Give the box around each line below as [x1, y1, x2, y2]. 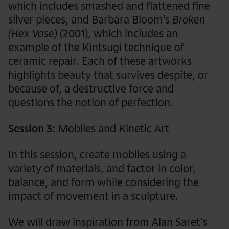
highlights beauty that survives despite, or [8, 68, 208, 81]
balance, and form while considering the [8, 176, 199, 189]
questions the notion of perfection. [8, 96, 173, 109]
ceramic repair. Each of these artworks [8, 55, 192, 67]
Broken [172, 13, 205, 26]
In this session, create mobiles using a [8, 148, 186, 161]
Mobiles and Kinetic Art [58, 122, 169, 135]
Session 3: [8, 122, 58, 135]
